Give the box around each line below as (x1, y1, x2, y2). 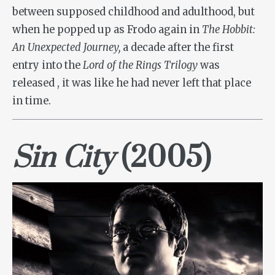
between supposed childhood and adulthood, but (12, 6, 255, 19)
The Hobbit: (202, 23, 255, 37)
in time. (12, 95, 51, 108)
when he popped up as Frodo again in (12, 23, 202, 37)
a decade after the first (120, 41, 234, 55)
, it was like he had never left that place (57, 77, 251, 90)
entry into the (12, 59, 83, 72)
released (12, 77, 55, 90)
